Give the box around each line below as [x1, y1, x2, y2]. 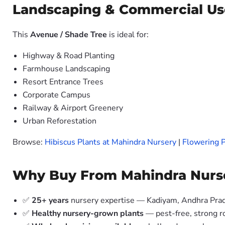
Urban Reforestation [23, 116, 96, 127]
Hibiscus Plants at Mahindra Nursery [45, 137, 176, 148]
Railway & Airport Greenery [23, 102, 123, 114]
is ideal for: [107, 29, 149, 40]
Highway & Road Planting [23, 50, 115, 61]
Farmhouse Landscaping [23, 63, 110, 74]
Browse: [13, 137, 45, 148]
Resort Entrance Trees [23, 76, 103, 87]
